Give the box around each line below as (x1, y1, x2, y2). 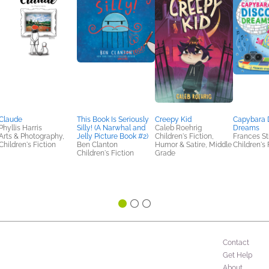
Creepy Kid (155, 115, 192, 124)
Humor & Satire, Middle (155, 141, 232, 149)
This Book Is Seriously (77, 115, 149, 124)
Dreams (233, 124, 259, 132)
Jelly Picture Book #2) (77, 132, 148, 141)
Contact (223, 238, 249, 247)
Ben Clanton (77, 141, 118, 149)
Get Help (223, 251, 252, 259)
